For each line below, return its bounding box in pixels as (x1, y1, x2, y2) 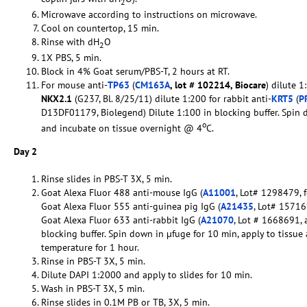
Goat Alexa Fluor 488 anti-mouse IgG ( (41, 186, 203, 199)
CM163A (135, 78, 170, 91)
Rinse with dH (41, 36, 99, 49)
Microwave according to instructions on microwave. (41, 8, 257, 21)
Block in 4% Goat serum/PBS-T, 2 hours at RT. (41, 64, 230, 77)
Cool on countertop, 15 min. (41, 22, 159, 35)
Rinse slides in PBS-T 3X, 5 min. (41, 172, 172, 185)
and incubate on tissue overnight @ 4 (41, 121, 202, 134)
